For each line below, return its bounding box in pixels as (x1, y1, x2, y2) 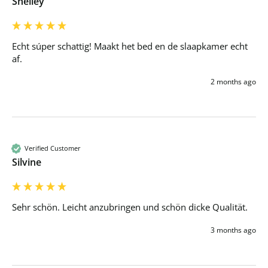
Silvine (12, 155, 41, 169)
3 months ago (211, 224, 256, 235)
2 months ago (211, 76, 256, 87)
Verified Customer (25, 144, 81, 153)
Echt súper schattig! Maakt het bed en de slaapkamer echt (12, 39, 248, 52)
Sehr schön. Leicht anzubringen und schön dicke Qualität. (12, 200, 250, 213)
